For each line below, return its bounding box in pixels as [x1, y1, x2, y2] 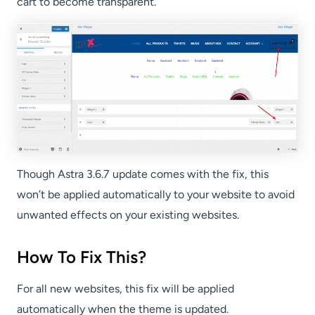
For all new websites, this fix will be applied [17, 282, 234, 296]
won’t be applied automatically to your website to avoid [17, 188, 295, 202]
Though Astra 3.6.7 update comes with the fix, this [17, 167, 269, 181]
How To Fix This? [17, 247, 146, 268]
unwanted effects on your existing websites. [17, 208, 239, 222]
